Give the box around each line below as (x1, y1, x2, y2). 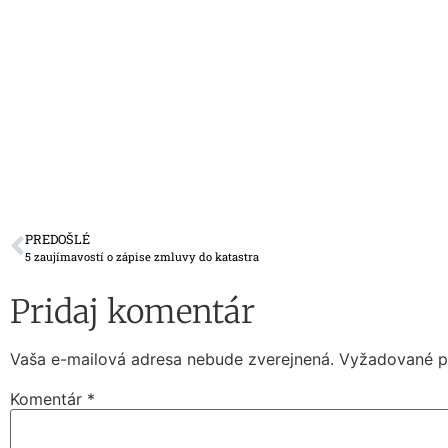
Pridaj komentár (10, 291, 255, 332)
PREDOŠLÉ (25, 230, 90, 247)
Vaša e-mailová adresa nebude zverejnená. (10, 348, 334, 369)
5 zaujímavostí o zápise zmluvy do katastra (25, 248, 259, 264)
